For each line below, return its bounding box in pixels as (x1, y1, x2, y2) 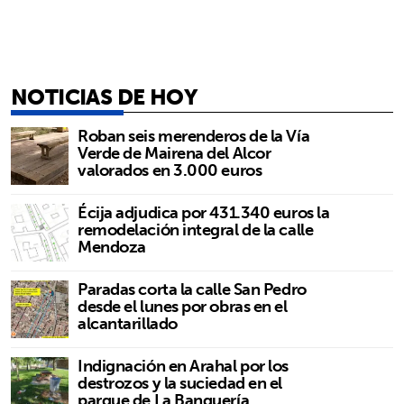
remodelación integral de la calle (78, 215, 314, 243)
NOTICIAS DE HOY (11, 77, 197, 115)
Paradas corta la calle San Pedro (78, 274, 307, 303)
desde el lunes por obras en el (78, 291, 288, 320)
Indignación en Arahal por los (78, 351, 289, 380)
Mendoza (78, 232, 146, 261)
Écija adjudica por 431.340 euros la (78, 197, 330, 226)
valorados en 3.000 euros (78, 155, 262, 184)
